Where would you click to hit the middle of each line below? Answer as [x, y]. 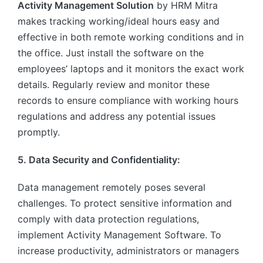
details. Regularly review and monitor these [114, 85]
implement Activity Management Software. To [119, 235]
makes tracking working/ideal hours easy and [119, 21]
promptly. [39, 132]
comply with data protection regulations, [108, 219]
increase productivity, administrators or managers [128, 251]
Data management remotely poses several [112, 188]
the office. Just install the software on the [111, 53]
